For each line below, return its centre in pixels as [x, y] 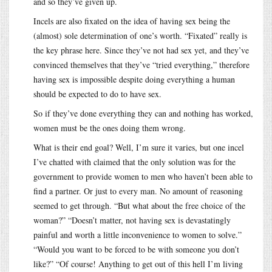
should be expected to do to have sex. [97, 93]
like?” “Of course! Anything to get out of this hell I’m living [138, 263]
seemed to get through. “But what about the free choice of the [139, 205]
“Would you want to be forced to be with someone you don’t [136, 249]
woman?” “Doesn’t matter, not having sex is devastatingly [132, 220]
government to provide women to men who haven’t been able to [143, 176]
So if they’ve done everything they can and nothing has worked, [143, 113]
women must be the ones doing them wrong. [110, 127]
